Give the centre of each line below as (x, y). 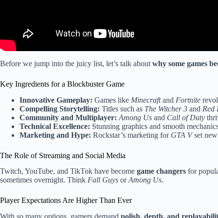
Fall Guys (103, 180)
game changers (161, 171)
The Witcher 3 (166, 109)
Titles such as (122, 109)
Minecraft (146, 100)
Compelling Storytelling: (60, 109)
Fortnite (188, 100)
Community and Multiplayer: (68, 117)
